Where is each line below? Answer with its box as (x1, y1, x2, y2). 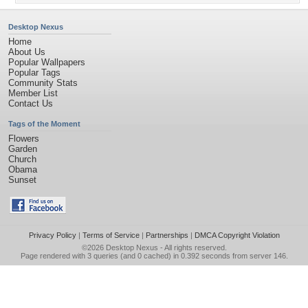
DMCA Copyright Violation (194, 231, 280, 239)
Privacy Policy (28, 231, 76, 239)
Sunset (8, 175, 36, 185)
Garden (8, 144, 37, 154)
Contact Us (8, 98, 53, 109)
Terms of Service (82, 231, 140, 239)
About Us (8, 47, 45, 57)
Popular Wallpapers (8, 57, 85, 67)
